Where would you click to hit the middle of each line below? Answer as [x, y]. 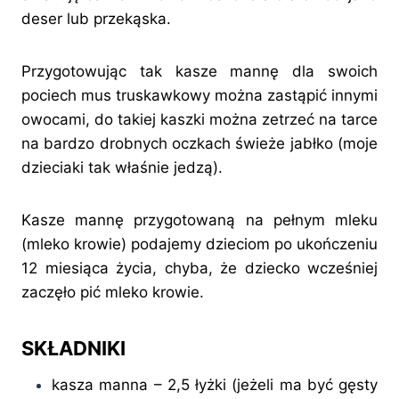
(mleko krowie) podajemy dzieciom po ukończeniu [199, 244]
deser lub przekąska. [96, 19]
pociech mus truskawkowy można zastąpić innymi [199, 96]
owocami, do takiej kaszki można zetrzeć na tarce [199, 120]
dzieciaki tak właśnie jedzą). [122, 168]
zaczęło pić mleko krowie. [113, 293]
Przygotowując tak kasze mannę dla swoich [199, 72]
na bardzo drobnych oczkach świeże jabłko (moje [199, 144]
